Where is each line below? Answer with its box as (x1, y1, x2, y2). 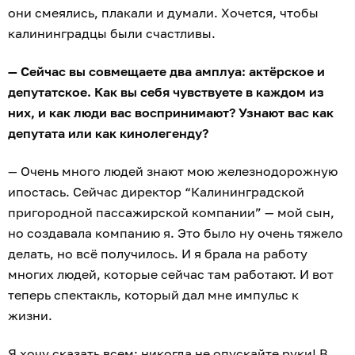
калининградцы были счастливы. (8, 25, 216, 42)
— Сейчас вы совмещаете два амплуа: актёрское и (8, 63, 325, 80)
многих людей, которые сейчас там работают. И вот (8, 266, 334, 283)
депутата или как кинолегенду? (8, 125, 208, 142)
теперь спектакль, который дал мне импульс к (8, 287, 299, 303)
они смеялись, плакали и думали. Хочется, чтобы (8, 5, 319, 21)
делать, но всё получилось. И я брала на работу (8, 246, 307, 262)
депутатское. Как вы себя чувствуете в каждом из (8, 84, 324, 101)
